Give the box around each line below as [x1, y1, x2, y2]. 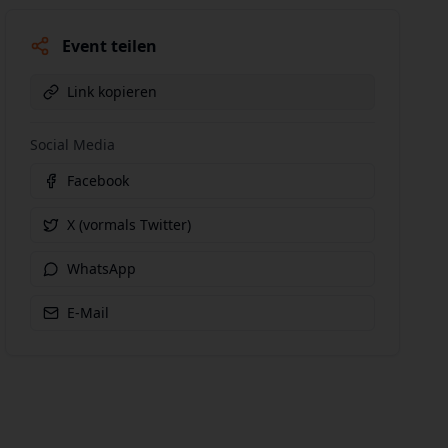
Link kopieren [67, 82, 158, 101]
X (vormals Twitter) [67, 215, 192, 234]
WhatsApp [67, 259, 137, 278]
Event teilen [62, 35, 158, 57]
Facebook [67, 171, 130, 190]
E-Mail [67, 303, 110, 322]
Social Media [30, 135, 116, 154]
